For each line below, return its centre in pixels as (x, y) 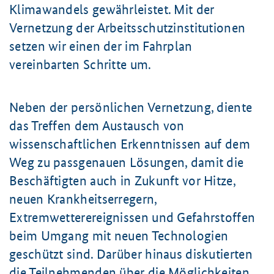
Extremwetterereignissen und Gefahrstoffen (132, 217)
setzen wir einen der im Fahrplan (101, 46)
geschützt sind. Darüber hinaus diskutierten (131, 254)
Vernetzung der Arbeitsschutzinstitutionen (128, 28)
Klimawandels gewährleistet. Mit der (112, 9)
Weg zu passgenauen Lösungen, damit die (127, 162)
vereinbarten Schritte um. (80, 65)
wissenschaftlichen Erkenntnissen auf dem (130, 144)
